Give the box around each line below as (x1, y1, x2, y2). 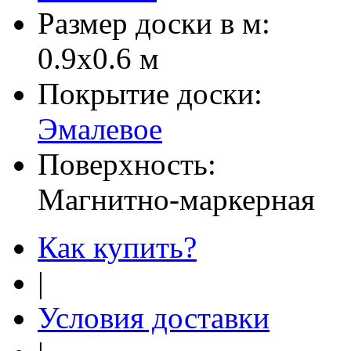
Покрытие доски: (38, 76, 262, 110)
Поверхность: (38, 147, 216, 181)
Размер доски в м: (38, 5, 270, 40)
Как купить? (38, 230, 197, 264)
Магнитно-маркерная (38, 182, 315, 216)
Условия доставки (38, 300, 270, 335)
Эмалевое (38, 111, 162, 146)
